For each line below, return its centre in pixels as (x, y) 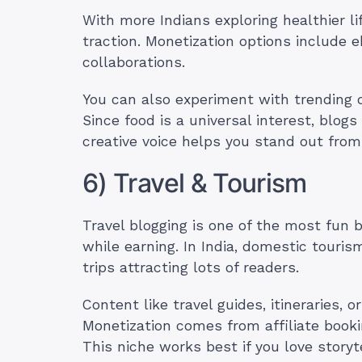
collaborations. (136, 63)
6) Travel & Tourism (195, 183)
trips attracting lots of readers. (193, 268)
